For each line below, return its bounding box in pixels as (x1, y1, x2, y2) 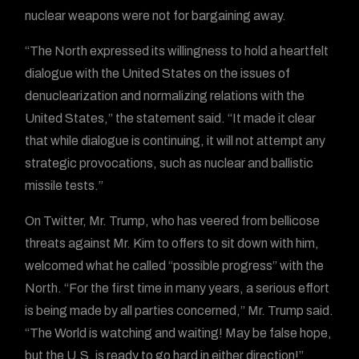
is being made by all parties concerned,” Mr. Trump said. (25, 304, 334, 317)
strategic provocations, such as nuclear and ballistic (25, 156, 314, 170)
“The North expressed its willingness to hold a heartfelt (25, 44, 329, 58)
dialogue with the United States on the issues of (25, 67, 291, 80)
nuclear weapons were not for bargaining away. (25, 9, 287, 22)
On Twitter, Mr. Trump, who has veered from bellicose (25, 214, 321, 228)
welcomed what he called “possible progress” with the (25, 259, 325, 272)
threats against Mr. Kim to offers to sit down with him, (25, 236, 320, 250)
